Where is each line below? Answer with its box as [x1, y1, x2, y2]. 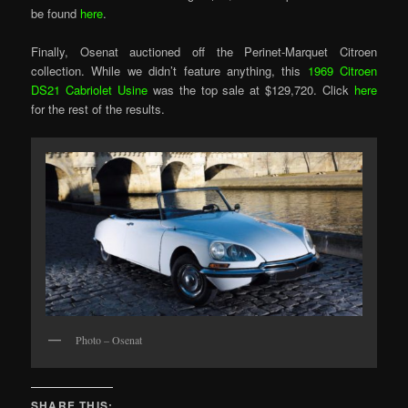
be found [31, 5, 81, 23]
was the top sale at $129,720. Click [147, 81, 354, 99]
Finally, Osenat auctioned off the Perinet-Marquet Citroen [31, 43, 377, 61]
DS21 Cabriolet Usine [31, 81, 148, 99]
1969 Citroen [307, 62, 377, 80]
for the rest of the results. [31, 100, 166, 118]
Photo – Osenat [76, 331, 143, 347]
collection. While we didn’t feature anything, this [31, 62, 308, 80]
